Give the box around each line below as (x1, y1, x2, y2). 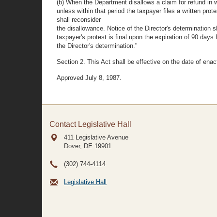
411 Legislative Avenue (64, 134, 128, 141)
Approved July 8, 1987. (57, 74, 122, 81)
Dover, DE (64, 142, 93, 150)
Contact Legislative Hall (49, 120, 131, 128)
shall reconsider (57, 16, 101, 23)
